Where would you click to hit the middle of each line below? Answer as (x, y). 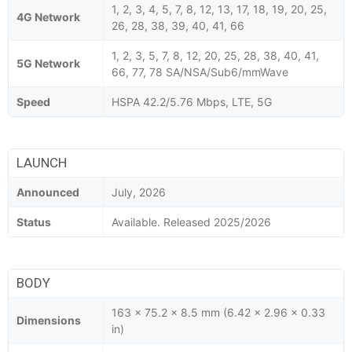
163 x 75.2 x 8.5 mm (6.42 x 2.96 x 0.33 (218, 312)
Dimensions (49, 320)
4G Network (48, 16)
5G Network (48, 63)
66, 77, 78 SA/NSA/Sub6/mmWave (200, 71)
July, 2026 (139, 192)
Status (34, 222)
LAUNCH (42, 162)
